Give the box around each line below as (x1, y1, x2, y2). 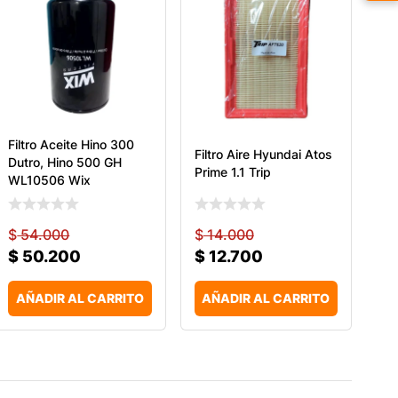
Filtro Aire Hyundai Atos (194, 146, 332, 162)
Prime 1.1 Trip (194, 163, 271, 179)
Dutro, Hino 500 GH (8, 154, 123, 170)
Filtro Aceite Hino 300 (8, 136, 135, 152)
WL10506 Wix (8, 171, 92, 187)
